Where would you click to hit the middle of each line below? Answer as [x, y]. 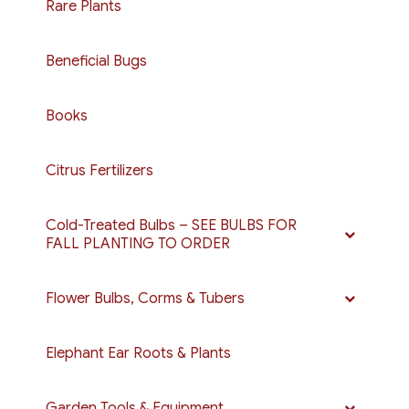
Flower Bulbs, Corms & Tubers [145, 298]
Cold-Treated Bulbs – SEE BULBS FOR [171, 225]
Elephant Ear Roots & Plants [138, 353]
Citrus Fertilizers [100, 170]
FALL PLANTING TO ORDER [138, 243]
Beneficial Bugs [96, 61]
